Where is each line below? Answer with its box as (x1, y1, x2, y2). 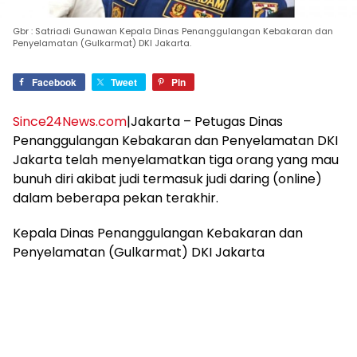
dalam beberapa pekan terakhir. (13, 188, 218, 207)
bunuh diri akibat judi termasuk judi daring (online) (13, 169, 322, 188)
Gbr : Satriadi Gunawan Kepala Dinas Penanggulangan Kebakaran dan (13, 24, 333, 37)
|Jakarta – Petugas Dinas (127, 112, 283, 131)
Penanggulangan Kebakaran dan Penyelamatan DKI (13, 131, 338, 150)
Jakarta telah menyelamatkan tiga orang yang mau (13, 150, 339, 169)
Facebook (32, 74, 76, 89)
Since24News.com (13, 112, 127, 131)
